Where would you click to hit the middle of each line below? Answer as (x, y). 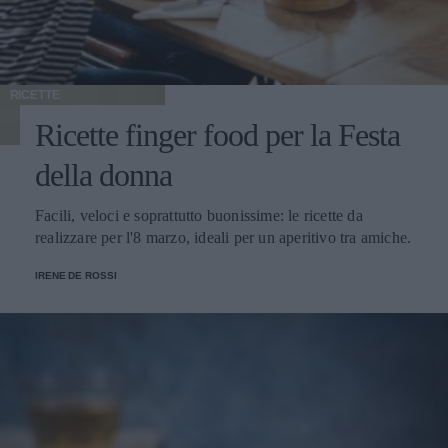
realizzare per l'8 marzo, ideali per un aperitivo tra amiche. (223, 238)
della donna (103, 175)
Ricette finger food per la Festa (217, 135)
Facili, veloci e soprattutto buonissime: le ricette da (199, 216)
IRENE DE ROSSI (76, 276)
